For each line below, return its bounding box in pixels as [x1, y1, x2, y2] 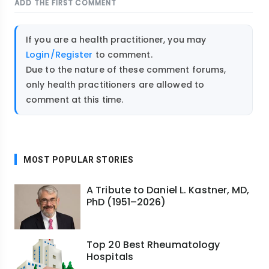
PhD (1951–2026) [86, 195, 166, 209]
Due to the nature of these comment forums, [26, 64, 226, 76]
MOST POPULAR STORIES [23, 154, 133, 165]
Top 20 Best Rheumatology [86, 237, 220, 252]
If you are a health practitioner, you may [26, 34, 207, 46]
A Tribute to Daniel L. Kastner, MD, [86, 183, 250, 197]
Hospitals [86, 249, 133, 264]
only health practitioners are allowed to [26, 79, 205, 91]
